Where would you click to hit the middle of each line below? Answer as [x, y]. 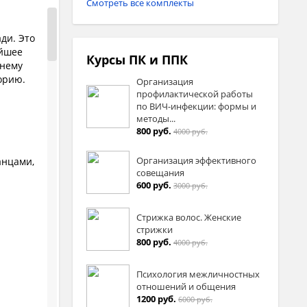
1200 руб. [156, 298]
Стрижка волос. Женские [189, 217]
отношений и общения [186, 286]
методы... [156, 119]
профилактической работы [195, 94]
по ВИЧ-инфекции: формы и [196, 106]
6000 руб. [195, 299]
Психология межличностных [198, 274]
